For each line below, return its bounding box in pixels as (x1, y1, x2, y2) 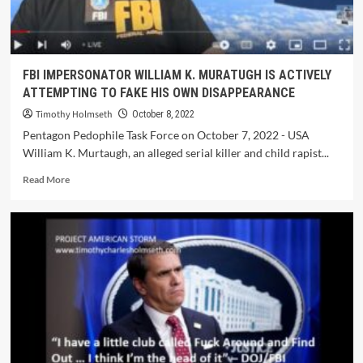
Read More (22, 173, 70, 186)
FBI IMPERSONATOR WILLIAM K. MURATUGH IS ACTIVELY (22, 67, 331, 83)
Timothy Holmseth (35, 108, 113, 122)
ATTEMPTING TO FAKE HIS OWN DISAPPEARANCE (22, 85, 295, 100)
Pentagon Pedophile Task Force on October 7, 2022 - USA (22, 128, 310, 142)
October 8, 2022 (131, 109, 194, 120)
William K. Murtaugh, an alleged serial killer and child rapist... (22, 146, 329, 160)
